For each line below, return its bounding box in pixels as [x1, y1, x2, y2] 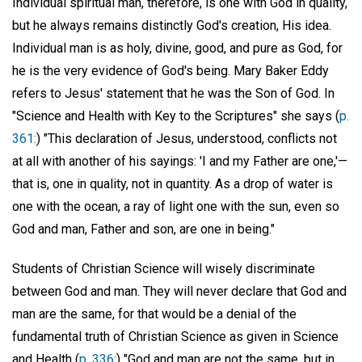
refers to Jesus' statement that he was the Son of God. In [12, 86, 335, 102]
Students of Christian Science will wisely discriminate [12, 260, 315, 276]
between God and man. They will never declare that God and [12, 283, 347, 299]
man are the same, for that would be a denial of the [12, 305, 297, 322]
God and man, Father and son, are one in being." [12, 221, 275, 238]
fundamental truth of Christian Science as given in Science [12, 328, 339, 344]
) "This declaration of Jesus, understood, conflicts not [36, 131, 337, 147]
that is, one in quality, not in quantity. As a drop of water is [12, 176, 333, 192]
